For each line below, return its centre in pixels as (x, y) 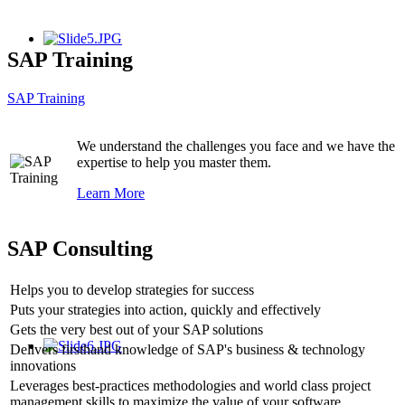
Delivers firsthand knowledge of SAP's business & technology (188, 350)
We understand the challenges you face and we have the (236, 146)
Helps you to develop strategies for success (132, 290)
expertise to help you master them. (174, 163)
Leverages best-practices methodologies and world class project (190, 386)
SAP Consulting (80, 249)
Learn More (111, 193)
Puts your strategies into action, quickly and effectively (165, 310)
